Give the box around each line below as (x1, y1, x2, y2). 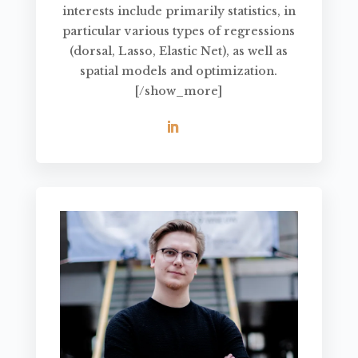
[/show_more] (135, 84, 223, 99)
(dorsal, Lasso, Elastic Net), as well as (70, 44, 288, 59)
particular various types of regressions (62, 24, 296, 39)
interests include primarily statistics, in (62, 4, 296, 19)
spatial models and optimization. (80, 64, 278, 79)
